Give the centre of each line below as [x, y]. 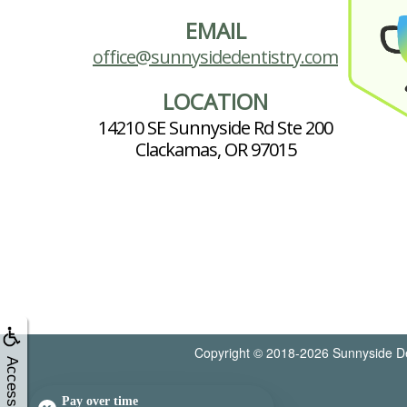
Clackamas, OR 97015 [215, 150]
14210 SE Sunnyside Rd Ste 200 [215, 128]
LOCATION [215, 102]
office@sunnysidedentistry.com [215, 57]
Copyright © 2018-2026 [263, 353]
